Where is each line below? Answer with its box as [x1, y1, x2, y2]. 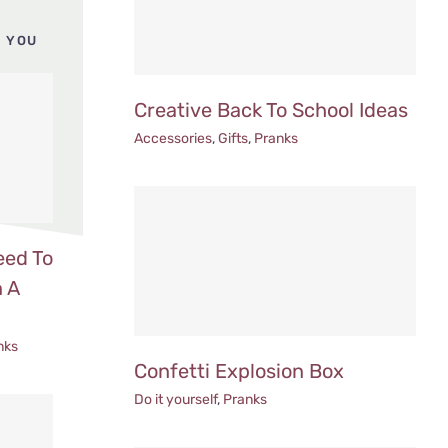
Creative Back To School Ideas [134, 97, 409, 122]
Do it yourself [134, 390, 218, 408]
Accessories [134, 129, 213, 147]
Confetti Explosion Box [134, 358, 345, 383]
